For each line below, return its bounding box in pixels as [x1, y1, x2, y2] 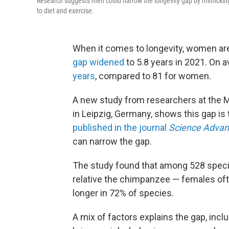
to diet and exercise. [37, 7, 94, 15]
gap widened [73, 57, 124, 68]
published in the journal [73, 122, 167, 133]
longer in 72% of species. [73, 188, 174, 199]
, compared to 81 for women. [95, 71, 211, 82]
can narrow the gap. [73, 136, 152, 147]
